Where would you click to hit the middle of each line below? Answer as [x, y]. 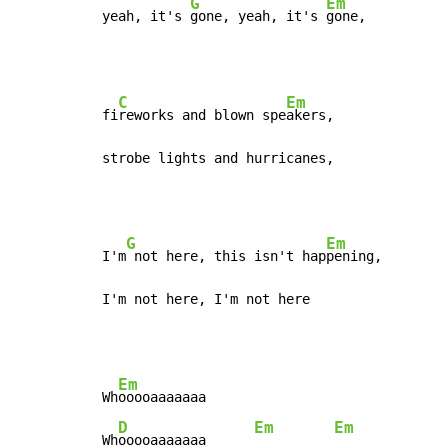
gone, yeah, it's [258, 16]
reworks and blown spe [202, 115]
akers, [310, 115]
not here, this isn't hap [226, 256]
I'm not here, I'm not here [206, 299]
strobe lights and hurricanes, [218, 158]
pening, [354, 256]
